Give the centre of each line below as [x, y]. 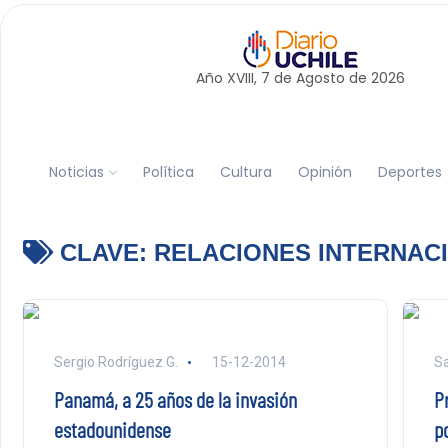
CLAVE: [103, 252]
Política [168, 171]
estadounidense [112, 429]
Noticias [76, 171]
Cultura [245, 171]
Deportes [409, 171]
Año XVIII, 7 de [245, 78]
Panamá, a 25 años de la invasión [175, 399]
